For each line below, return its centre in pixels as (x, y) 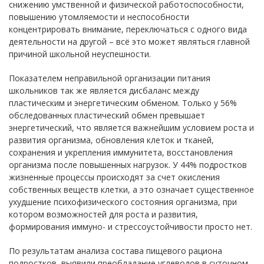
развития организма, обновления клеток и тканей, (111, 140)
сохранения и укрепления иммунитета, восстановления (121, 152)
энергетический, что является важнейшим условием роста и (131, 127)
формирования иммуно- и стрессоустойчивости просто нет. (131, 226)
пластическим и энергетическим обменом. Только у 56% (123, 103)
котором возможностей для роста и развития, (103, 214)
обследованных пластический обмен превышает (107, 115)
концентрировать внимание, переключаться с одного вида (128, 29)
